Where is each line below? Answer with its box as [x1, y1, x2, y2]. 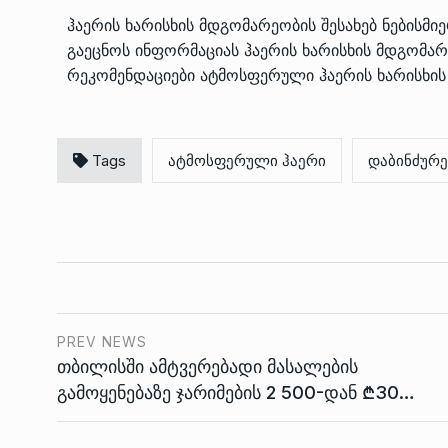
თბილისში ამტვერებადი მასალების [57, 355, 358, 377]
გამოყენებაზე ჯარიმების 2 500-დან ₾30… [57, 381, 415, 403]
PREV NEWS [57, 332, 147, 350]
